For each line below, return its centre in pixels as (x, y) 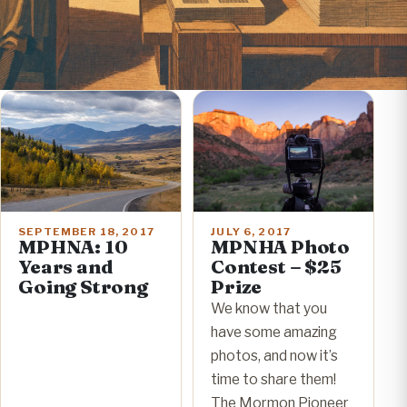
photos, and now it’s (275, 356)
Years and (66, 267)
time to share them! (274, 380)
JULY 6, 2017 (251, 232)
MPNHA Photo (280, 247)
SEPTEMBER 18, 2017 (86, 232)
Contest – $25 (276, 267)
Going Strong (83, 287)
